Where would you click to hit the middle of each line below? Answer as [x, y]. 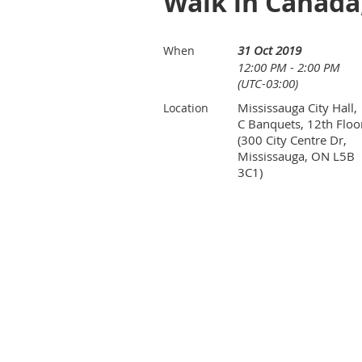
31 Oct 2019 [269, 50]
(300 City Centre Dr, [292, 139]
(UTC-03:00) [268, 83]
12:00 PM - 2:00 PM [289, 67]
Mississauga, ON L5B [296, 156]
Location [186, 107]
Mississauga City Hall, [297, 107]
